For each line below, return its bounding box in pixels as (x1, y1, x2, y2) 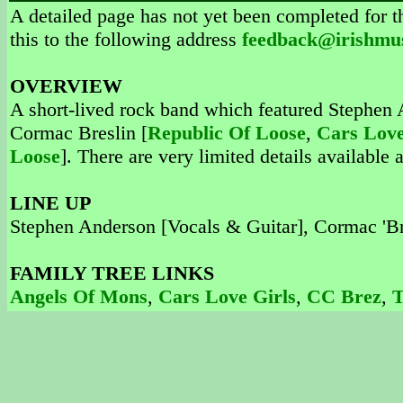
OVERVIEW (10, 75, 122, 97)
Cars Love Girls (158, 285, 296, 308)
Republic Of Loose (148, 121, 306, 144)
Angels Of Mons (10, 285, 148, 308)
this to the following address (10, 28, 242, 50)
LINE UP (10, 192, 91, 214)
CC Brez (307, 285, 381, 308)
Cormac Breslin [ (10, 121, 148, 144)
